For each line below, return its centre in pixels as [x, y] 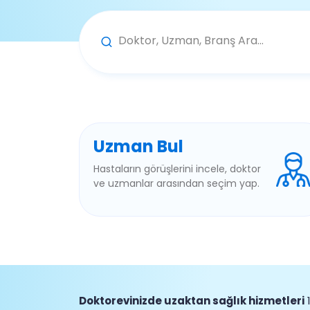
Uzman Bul [138, 146]
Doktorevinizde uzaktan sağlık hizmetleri [192, 300]
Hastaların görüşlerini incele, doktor [177, 168]
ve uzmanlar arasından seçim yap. [176, 183]
